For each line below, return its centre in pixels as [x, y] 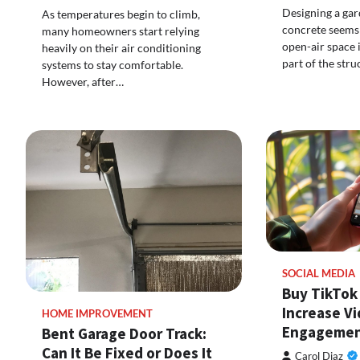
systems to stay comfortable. [112, 64]
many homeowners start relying [121, 31]
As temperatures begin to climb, [121, 14]
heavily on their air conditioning [121, 47]
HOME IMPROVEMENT [97, 314]
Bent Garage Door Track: [124, 334]
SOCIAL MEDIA [318, 273]
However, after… [83, 81]
